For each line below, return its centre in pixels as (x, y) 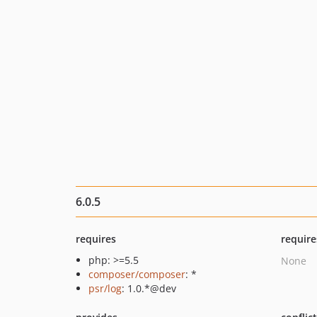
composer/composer (137, 274)
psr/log (105, 288)
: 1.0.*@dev (149, 288)
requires (96, 239)
